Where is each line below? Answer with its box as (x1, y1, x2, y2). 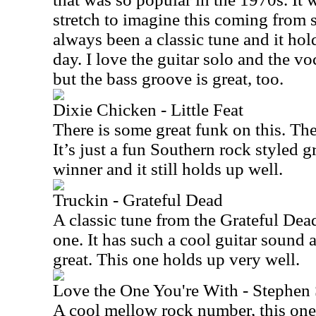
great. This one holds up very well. (53, 250, 300, 269)
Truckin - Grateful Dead (53, 190, 223, 209)
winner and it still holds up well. (53, 159, 283, 178)
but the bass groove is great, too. (53, 69, 284, 88)
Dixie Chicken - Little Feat (53, 100, 243, 119)
